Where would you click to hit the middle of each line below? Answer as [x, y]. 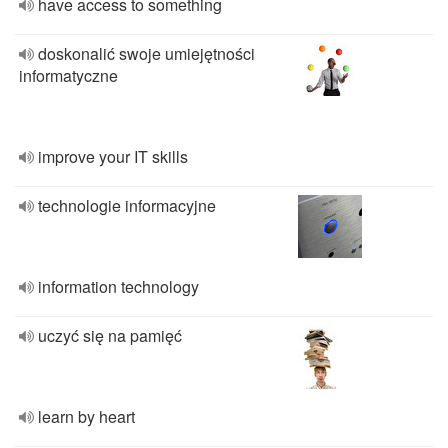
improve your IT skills [113, 156]
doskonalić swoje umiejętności [146, 53]
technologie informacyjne [127, 205]
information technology [118, 286]
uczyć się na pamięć [110, 335]
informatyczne [68, 75]
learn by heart [86, 416]
